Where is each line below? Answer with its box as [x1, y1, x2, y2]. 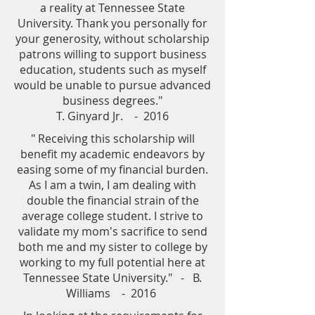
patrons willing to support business [18, 46, 207, 62]
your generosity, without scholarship [15, 31, 210, 46]
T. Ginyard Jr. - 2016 [56, 108, 169, 124]
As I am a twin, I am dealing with [29, 177, 196, 193]
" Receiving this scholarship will [30, 131, 195, 146]
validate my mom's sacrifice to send [18, 224, 207, 239]
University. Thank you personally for [18, 15, 207, 31]
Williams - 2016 [66, 285, 159, 301]
